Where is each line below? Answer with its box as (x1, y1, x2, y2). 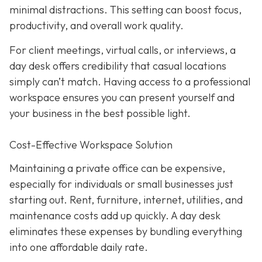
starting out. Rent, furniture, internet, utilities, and (9, 192, 243, 206)
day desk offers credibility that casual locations (9, 58, 226, 73)
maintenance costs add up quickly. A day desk (9, 208, 220, 222)
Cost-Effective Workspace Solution (9, 138, 173, 152)
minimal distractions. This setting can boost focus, (9, 3, 242, 17)
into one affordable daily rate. (9, 240, 148, 254)
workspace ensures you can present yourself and (9, 90, 235, 104)
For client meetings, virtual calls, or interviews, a (9, 43, 236, 57)
